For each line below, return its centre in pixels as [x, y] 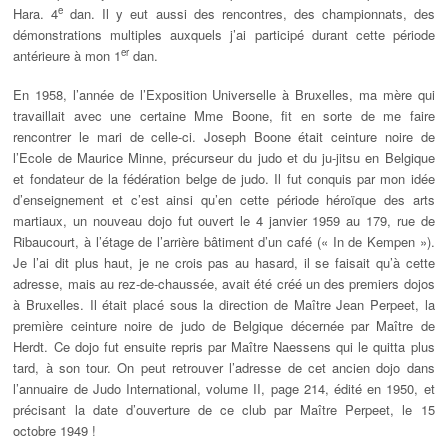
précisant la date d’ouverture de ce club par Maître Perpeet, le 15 [224, 410]
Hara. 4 [36, 14]
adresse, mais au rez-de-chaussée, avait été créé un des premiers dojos [224, 284]
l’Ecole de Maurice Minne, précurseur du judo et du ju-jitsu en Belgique [224, 158]
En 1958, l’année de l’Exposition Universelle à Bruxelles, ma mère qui [224, 95]
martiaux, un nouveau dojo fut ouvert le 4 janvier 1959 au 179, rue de [224, 221]
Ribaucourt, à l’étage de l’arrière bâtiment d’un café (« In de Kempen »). [224, 242]
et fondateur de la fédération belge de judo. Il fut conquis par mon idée [224, 179]
